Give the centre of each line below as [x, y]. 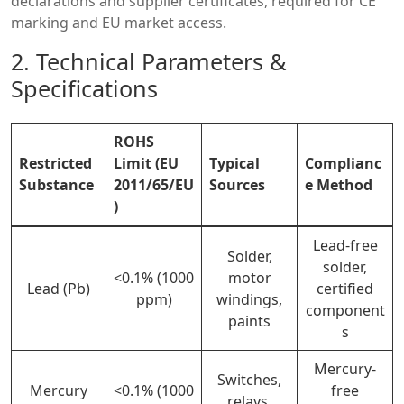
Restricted [55, 163]
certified [345, 288]
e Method [339, 184]
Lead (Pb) [59, 288]
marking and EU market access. [119, 22]
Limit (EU [146, 163]
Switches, [249, 379]
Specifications [84, 88]
